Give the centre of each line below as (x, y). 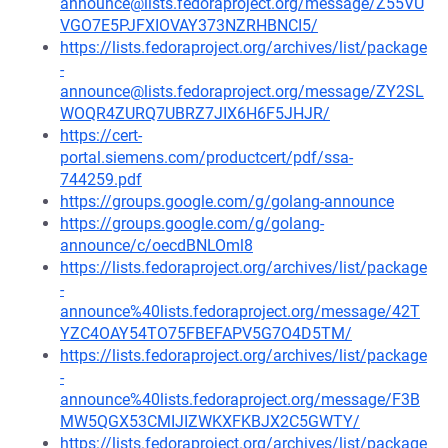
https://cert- (101, 135)
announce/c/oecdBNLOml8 (156, 245)
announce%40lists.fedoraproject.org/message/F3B (240, 399)
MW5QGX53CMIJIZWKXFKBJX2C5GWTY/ (210, 421)
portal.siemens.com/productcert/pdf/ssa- (206, 157)
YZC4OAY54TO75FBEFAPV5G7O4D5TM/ (206, 333)
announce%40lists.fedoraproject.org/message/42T (240, 311)
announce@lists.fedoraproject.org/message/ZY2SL (242, 91)
